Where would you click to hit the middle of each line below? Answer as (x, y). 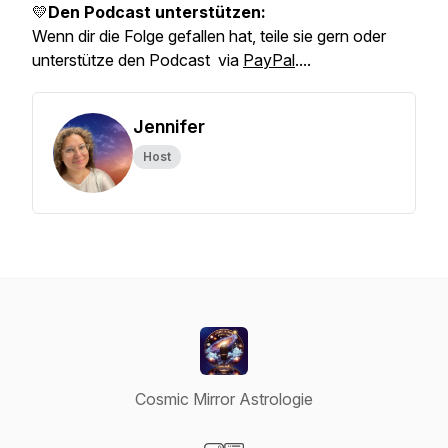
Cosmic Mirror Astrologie (224, 399)
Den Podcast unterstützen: (157, 12)
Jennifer (169, 126)
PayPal (269, 60)
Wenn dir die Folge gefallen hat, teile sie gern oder (209, 36)
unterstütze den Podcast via (137, 60)
